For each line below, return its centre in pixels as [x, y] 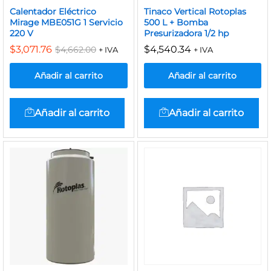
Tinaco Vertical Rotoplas [195, 11]
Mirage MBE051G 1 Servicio [66, 22]
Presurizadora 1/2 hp [186, 33]
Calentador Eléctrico [53, 11]
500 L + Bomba [176, 22]
